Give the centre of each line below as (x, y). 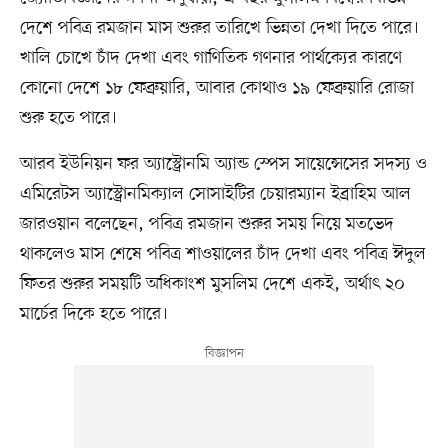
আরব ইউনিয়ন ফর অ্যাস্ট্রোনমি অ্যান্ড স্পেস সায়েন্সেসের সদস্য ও (223, 163)
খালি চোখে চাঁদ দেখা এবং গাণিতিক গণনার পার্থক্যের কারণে (210, 57)
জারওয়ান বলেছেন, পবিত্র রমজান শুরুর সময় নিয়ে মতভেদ (206, 223)
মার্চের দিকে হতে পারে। (93, 313)
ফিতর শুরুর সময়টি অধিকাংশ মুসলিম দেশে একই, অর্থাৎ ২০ (212, 283)
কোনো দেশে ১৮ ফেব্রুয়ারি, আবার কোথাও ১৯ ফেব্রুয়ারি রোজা (216, 87)
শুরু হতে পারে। (68, 117)
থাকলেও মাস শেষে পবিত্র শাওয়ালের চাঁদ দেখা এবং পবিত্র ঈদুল (222, 253)
